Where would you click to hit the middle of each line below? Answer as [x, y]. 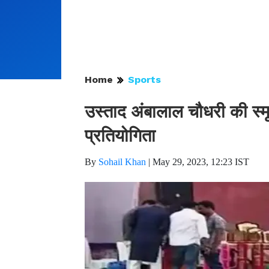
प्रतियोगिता [120, 136]
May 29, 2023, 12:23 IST [201, 162]
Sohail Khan [122, 162]
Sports [144, 80]
